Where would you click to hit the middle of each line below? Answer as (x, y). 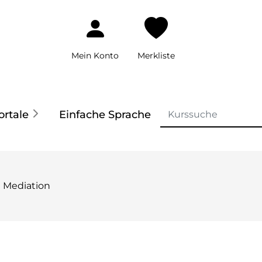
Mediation (27, 186)
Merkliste (156, 56)
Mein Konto (95, 56)
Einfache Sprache (105, 114)
